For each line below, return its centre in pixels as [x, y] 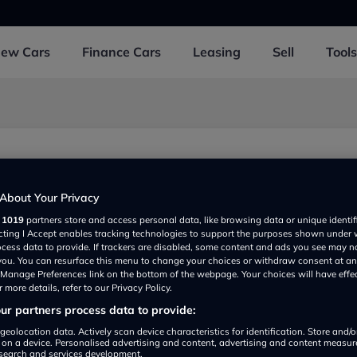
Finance [108, 52]
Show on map [51, 333]
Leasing [217, 52]
